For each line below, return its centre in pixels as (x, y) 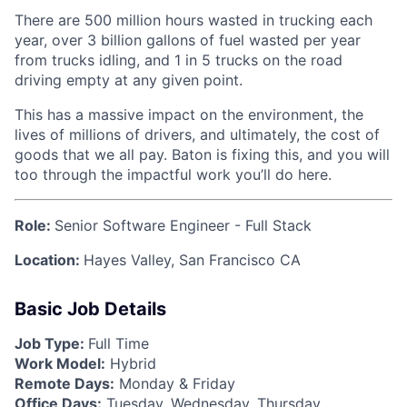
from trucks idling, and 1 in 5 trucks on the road (179, 60)
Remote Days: (65, 383)
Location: (49, 259)
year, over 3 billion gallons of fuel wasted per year (188, 40)
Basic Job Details (90, 308)
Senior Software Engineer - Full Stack (183, 225)
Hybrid (131, 363)
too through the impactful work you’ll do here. (173, 174)
